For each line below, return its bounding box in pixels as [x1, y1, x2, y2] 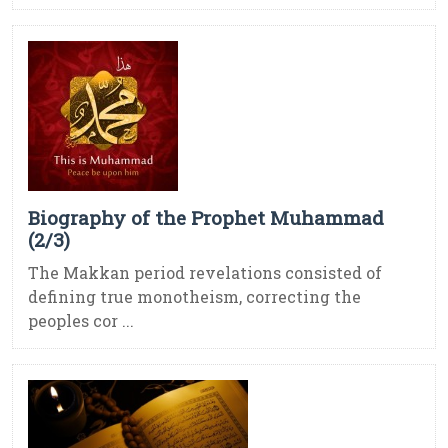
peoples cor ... [28, 310, 134, 332]
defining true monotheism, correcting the [28, 286, 361, 308]
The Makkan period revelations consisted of [28, 262, 382, 284]
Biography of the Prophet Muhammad [28, 205, 384, 231]
